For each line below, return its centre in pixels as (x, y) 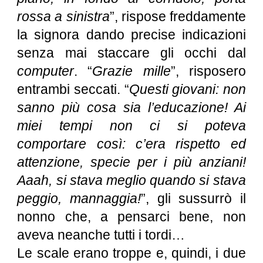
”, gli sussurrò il (193, 198)
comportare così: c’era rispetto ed (131, 144)
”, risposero (208, 71)
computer (46, 71)
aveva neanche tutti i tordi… (101, 235)
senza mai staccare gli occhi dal (131, 53)
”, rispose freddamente (178, 16)
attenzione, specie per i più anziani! (131, 162)
